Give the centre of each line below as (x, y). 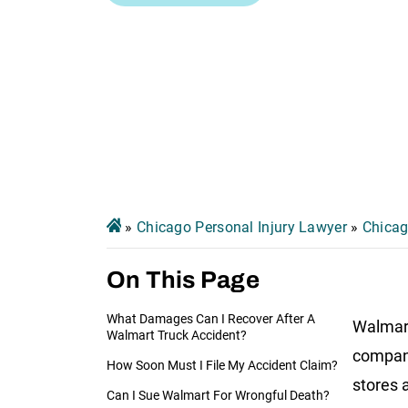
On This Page (183, 279)
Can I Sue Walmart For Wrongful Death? (218, 395)
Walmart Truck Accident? (177, 335)
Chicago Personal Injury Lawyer (241, 227)
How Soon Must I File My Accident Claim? (222, 365)
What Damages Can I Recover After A (211, 318)
